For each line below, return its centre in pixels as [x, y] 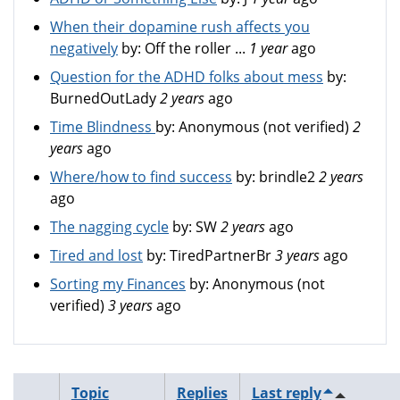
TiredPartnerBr [221, 255]
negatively [84, 48]
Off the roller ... [195, 48]
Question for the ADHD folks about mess [187, 77]
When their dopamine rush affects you [180, 27]
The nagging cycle [109, 227]
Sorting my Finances [118, 284]
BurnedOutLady [103, 98]
